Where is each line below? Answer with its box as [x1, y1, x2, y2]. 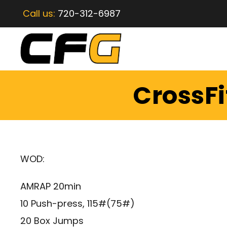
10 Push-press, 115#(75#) [20, 197, 135, 210]
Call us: [23, 7, 58, 20]
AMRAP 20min [20, 180, 81, 193]
